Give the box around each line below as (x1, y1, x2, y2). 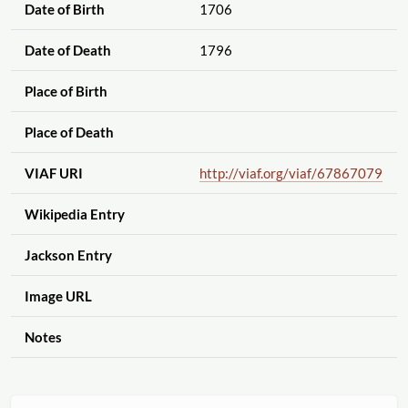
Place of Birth (24, 83, 107, 100)
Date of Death (24, 42, 111, 59)
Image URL (24, 288, 92, 305)
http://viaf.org (199, 165, 283, 182)
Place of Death (24, 124, 114, 141)
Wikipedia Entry (24, 206, 125, 223)
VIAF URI (24, 165, 83, 182)
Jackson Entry (24, 247, 112, 264)
